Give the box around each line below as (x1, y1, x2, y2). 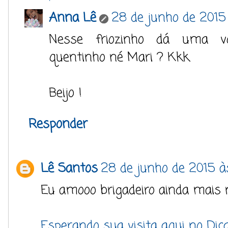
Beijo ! (49, 83, 82, 103)
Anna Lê (49, 8, 96, 28)
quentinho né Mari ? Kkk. (49, 48, 191, 68)
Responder (28, 115, 88, 134)
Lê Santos (41, 159, 98, 179)
